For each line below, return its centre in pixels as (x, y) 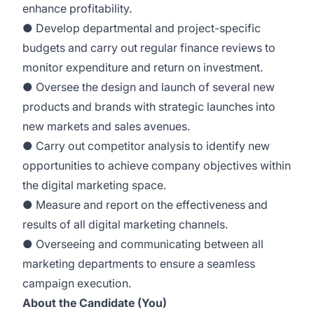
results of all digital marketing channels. (125, 224)
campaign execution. (77, 283)
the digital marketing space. (94, 185)
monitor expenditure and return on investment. (143, 67)
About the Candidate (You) (95, 303)
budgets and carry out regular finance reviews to (149, 48)
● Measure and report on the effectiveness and (145, 205)
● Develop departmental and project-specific (142, 28)
